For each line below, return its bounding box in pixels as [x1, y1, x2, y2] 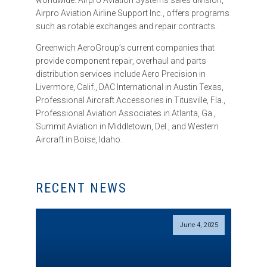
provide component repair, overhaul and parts [36, 56, 206, 66]
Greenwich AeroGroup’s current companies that [36, 43, 215, 53]
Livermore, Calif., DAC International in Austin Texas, [36, 82, 223, 92]
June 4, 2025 [179, 221, 218, 229]
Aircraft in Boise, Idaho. [36, 135, 122, 145]
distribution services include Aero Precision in [36, 69, 206, 79]
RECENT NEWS [36, 181, 127, 196]
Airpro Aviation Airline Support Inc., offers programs [36, 8, 229, 18]
